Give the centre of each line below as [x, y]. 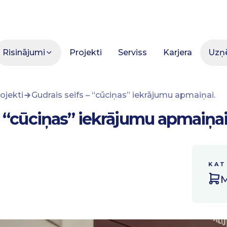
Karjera [178, 52]
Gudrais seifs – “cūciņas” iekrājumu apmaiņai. [123, 95]
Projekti [86, 52]
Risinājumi [24, 52]
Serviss [133, 52]
